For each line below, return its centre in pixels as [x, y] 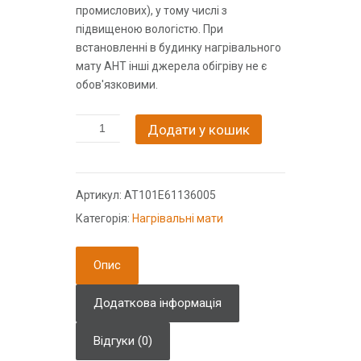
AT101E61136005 [170, 195]
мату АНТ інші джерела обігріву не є [171, 66]
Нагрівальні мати [178, 219]
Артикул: [100, 195]
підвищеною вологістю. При [149, 29]
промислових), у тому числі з [151, 10]
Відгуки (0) [123, 341]
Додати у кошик [199, 130]
